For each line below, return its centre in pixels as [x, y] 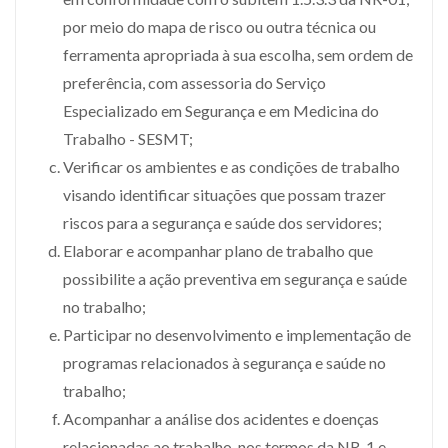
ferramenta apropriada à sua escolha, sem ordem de [238, 54]
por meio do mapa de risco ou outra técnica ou [219, 26]
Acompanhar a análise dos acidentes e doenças [221, 418]
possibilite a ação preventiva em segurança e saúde [235, 278]
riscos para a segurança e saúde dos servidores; [222, 222]
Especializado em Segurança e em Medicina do [221, 110]
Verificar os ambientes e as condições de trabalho [231, 166]
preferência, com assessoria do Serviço [194, 82]
